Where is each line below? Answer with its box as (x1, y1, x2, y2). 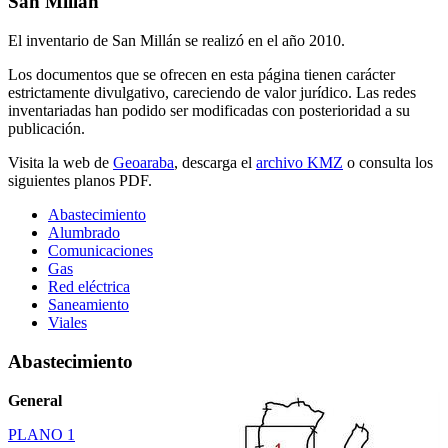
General (8, 391, 62, 409)
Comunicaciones (48, 242, 153, 260)
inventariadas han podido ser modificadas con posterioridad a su (8, 102, 410, 120)
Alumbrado (48, 224, 120, 242)
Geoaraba (113, 154, 174, 172)
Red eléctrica (48, 278, 130, 296)
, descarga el (174, 154, 256, 172)
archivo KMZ (256, 154, 343, 172)
